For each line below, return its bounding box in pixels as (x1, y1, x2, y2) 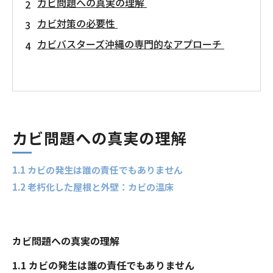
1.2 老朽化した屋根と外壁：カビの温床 (12, 180, 174, 193)
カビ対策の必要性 (37, 16, 118, 30)
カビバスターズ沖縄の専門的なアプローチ (37, 37, 224, 51)
